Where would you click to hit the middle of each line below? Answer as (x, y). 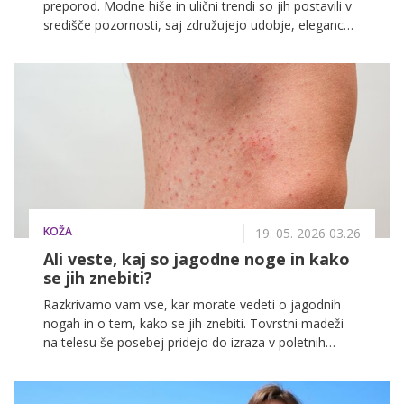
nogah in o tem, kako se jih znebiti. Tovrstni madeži (193, 323)
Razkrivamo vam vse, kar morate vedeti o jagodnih (192, 304)
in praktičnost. (84, 43)
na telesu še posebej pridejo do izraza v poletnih (184, 342)
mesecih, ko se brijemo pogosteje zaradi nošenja (188, 361)
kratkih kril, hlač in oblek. (114, 380)
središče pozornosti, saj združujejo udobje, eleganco (197, 24)
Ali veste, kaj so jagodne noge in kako (197, 259)
